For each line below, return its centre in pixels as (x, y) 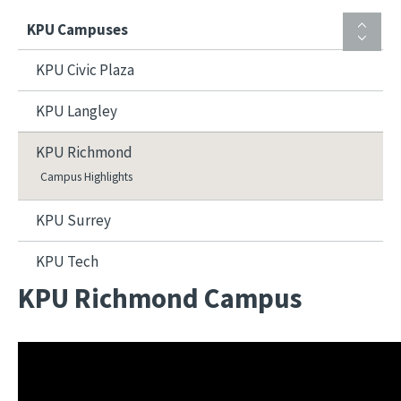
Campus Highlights (86, 177)
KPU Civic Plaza (85, 70)
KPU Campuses (77, 30)
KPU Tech (67, 261)
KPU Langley (77, 111)
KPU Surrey (73, 220)
